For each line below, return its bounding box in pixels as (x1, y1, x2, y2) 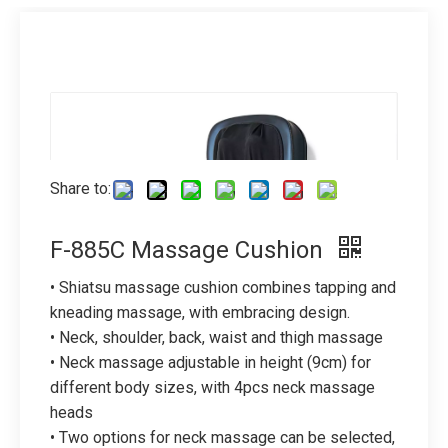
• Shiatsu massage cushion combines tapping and (50, 278, 396, 297)
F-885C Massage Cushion (50, 236, 329, 264)
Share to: (50, 179, 111, 198)
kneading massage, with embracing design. (50, 303, 350, 322)
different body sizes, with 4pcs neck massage (50, 378, 375, 397)
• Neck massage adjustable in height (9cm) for (50, 353, 371, 372)
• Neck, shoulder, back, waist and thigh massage (50, 328, 383, 347)
